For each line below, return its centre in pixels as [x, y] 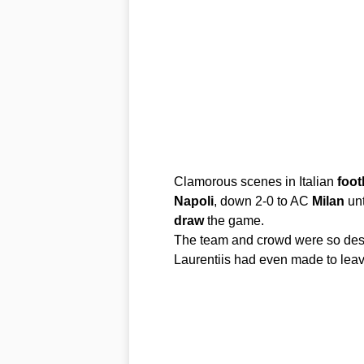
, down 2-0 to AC [262, 201]
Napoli [193, 201]
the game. [234, 221]
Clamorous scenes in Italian [255, 182]
